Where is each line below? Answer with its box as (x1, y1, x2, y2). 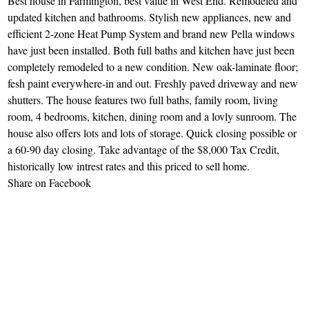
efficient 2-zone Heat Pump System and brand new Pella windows (8, 26, 295, 41)
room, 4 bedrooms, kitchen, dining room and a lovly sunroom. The (8, 109, 297, 124)
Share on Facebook (8, 175, 92, 190)
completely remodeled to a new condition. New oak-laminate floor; (8, 59, 299, 74)
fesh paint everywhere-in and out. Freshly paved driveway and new (8, 76, 299, 91)
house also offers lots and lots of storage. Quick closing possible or (8, 126, 297, 141)
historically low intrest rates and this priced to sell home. (8, 159, 250, 174)
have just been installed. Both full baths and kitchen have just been (8, 43, 295, 58)
